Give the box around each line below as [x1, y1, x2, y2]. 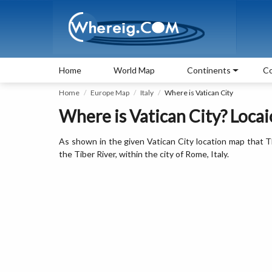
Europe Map [90, 88, 129, 97]
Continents [187, 65, 231, 75]
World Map [114, 65, 155, 75]
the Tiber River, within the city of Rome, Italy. [59, 149, 229, 159]
